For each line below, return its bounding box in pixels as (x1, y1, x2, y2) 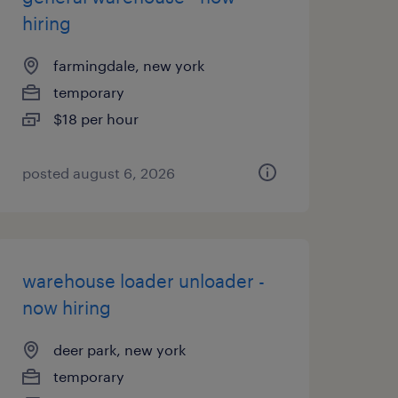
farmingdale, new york (52, 57, 204, 74)
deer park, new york (52, 341, 186, 358)
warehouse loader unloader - (21, 270, 265, 291)
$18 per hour (52, 110, 139, 127)
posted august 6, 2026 (21, 164, 175, 181)
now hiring (21, 297, 111, 318)
